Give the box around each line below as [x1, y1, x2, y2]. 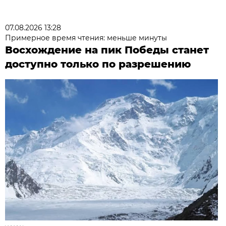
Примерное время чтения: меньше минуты [5, 33, 167, 42]
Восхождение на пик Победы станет [5, 43, 209, 56]
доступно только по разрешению [5, 58, 191, 70]
